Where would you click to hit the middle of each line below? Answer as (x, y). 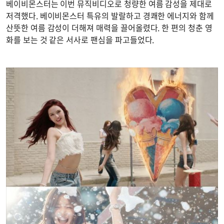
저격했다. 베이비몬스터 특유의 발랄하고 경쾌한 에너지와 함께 (110, 16)
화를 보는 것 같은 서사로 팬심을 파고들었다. (80, 40)
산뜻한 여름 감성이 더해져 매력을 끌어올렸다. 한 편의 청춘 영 (109, 28)
